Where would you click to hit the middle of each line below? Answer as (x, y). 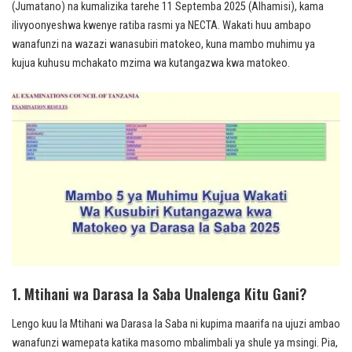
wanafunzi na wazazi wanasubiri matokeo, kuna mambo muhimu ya (163, 45)
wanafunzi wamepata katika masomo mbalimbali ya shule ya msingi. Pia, (175, 343)
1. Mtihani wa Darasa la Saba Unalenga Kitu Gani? (159, 293)
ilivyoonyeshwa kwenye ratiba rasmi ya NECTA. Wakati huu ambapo (161, 26)
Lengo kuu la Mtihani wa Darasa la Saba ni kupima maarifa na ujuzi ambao (176, 324)
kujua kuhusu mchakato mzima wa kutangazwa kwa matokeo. (151, 64)
